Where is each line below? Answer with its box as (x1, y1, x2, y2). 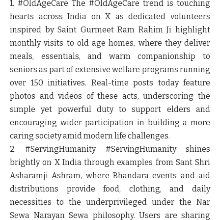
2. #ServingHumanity (10, 144, 96, 154)
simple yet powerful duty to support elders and (10, 105, 210, 114)
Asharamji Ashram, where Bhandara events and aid (10, 171, 210, 181)
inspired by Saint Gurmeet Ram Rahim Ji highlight (10, 25, 210, 35)
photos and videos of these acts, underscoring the (10, 91, 210, 101)
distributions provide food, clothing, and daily (10, 184, 210, 194)
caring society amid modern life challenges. (10, 131, 170, 141)
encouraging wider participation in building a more (10, 118, 210, 128)
